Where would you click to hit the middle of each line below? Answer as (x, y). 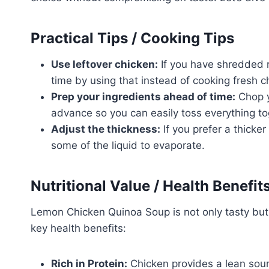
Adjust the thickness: (106, 129)
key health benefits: (78, 228)
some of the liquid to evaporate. (128, 145)
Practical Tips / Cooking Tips (132, 38)
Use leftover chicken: (104, 64)
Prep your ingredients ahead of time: (143, 96)
